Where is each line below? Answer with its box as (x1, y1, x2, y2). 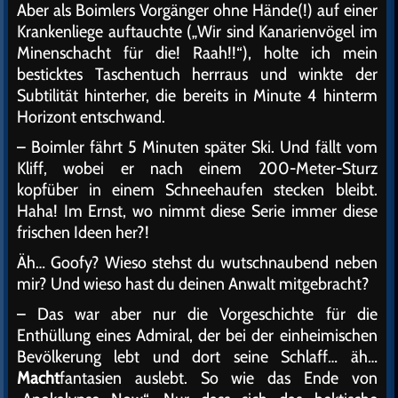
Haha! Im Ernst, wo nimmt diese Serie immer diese (17, 200, 378, 221)
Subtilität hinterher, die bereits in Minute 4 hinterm (17, 84, 378, 106)
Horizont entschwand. (17, 106, 165, 127)
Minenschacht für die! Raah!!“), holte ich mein (17, 42, 378, 63)
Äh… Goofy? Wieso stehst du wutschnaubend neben (17, 251, 378, 273)
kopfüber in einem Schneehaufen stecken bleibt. (17, 179, 378, 200)
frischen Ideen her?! (17, 221, 149, 243)
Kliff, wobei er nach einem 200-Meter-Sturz (17, 157, 378, 179)
